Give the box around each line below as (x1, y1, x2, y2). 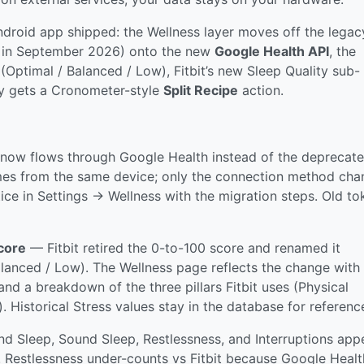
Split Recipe (163, 81, 238, 98)
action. (238, 81, 284, 98)
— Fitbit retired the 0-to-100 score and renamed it (26, 239, 340, 256)
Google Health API (214, 42, 329, 59)
